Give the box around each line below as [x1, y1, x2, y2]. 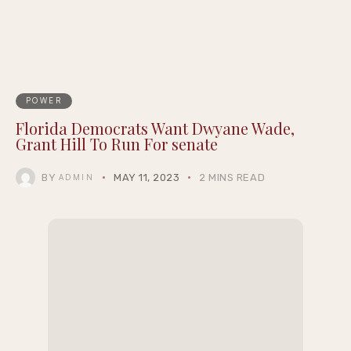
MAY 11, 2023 [114, 171, 180, 183]
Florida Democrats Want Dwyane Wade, [16, 117, 295, 139]
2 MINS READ [199, 171, 266, 183]
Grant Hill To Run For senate [16, 132, 218, 154]
